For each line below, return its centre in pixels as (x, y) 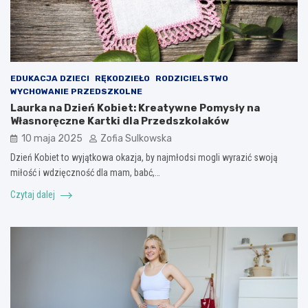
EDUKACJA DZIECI (50, 79)
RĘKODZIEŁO (122, 79)
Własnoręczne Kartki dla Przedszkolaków (120, 121)
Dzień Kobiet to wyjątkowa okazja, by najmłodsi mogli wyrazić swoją (144, 158)
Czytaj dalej (34, 195)
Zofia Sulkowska (136, 139)
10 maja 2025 (52, 139)
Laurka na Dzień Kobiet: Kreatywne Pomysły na (135, 108)
